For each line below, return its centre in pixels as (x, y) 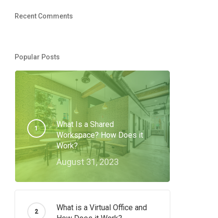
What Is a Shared (85, 124)
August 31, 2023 (87, 162)
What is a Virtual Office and (101, 208)
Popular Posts (37, 57)
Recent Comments (44, 16)
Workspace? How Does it (100, 135)
